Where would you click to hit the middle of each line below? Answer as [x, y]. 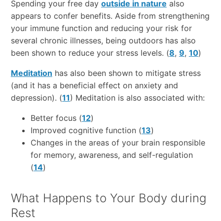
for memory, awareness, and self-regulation [111, 155]
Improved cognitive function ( [86, 130]
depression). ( [36, 98]
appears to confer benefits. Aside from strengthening [110, 16]
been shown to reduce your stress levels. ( [90, 53]
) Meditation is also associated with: [137, 98]
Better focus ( [56, 118]
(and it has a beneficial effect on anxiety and [94, 86]
